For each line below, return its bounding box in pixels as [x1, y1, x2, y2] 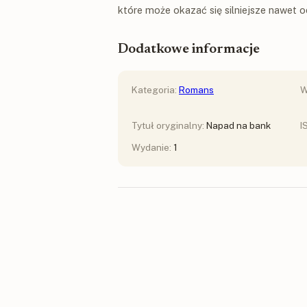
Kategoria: [132, 84, 179, 95]
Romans [179, 84, 214, 95]
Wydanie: [132, 141, 173, 153]
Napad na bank [206, 119, 271, 131]
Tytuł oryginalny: [132, 119, 206, 131]
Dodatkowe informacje [118, 42, 260, 56]
